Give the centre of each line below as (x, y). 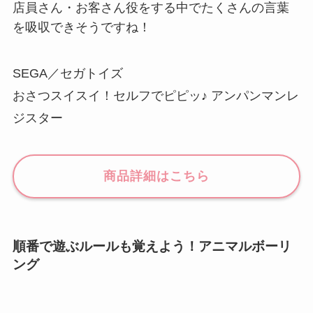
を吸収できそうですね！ (81, 28)
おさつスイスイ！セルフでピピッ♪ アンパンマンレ (155, 96)
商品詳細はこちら (156, 176)
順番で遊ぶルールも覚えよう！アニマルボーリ (152, 247)
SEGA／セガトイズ (67, 74)
